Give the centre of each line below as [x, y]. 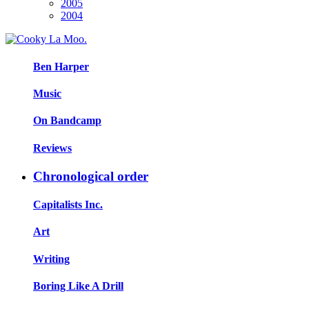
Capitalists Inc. [68, 205]
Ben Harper [61, 66]
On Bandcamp [67, 121]
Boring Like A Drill [78, 286]
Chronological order [91, 176]
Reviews [52, 148]
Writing [51, 259]
